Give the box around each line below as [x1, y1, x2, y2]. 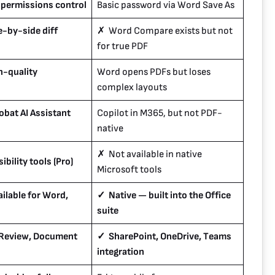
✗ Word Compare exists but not [97, 25, 233, 37]
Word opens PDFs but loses [97, 66, 211, 79]
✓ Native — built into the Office [97, 190, 231, 202]
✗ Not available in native [97, 149, 202, 161]
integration [97, 246, 144, 258]
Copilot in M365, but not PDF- [97, 107, 222, 120]
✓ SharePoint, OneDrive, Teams [97, 231, 231, 243]
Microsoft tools [97, 164, 161, 176]
